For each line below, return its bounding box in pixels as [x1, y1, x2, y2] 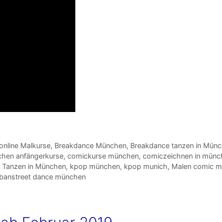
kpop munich [124, 162, 167, 170]
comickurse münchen [67, 151, 139, 160]
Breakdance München [54, 141, 126, 150]
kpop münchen [70, 162, 120, 170]
